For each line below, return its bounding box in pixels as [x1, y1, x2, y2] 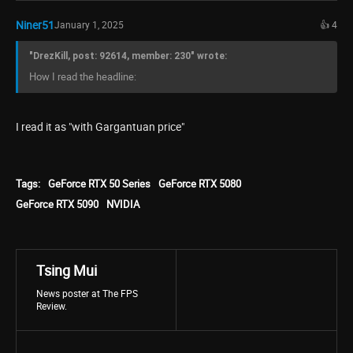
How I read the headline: [29, 69, 136, 84]
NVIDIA [106, 197, 139, 211]
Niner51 [16, 17, 54, 32]
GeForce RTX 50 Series [48, 176, 150, 191]
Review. [36, 299, 67, 312]
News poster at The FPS [36, 287, 138, 299]
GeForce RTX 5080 [158, 176, 241, 191]
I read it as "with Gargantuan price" [16, 119, 184, 134]
